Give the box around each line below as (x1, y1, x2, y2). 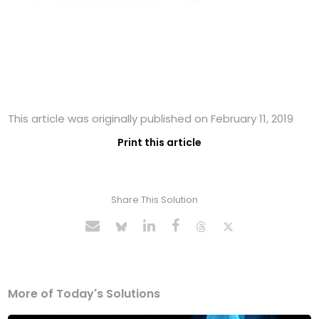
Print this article (117, 135, 202, 150)
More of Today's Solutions (8, 286, 161, 303)
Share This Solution (110, 193, 198, 207)
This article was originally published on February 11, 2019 (8, 111, 294, 127)
